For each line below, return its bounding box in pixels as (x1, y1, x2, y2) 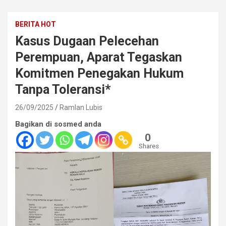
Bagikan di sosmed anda (15, 119, 101, 129)
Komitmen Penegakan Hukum (15, 66, 184, 81)
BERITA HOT (15, 20, 56, 28)
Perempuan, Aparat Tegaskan (15, 49, 182, 65)
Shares (139, 142, 159, 150)
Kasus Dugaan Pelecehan (15, 33, 159, 48)
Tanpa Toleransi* (15, 82, 111, 97)
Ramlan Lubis (60, 103, 102, 111)
